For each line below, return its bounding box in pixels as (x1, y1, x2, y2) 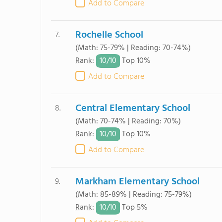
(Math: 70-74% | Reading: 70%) (75, 115, 181, 128)
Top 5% (119, 201, 148, 215)
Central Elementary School (75, 101, 190, 116)
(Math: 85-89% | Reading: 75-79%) (75, 188, 192, 201)
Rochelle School (75, 27, 143, 43)
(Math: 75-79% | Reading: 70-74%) (75, 42, 191, 55)
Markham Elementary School (75, 174, 200, 190)
